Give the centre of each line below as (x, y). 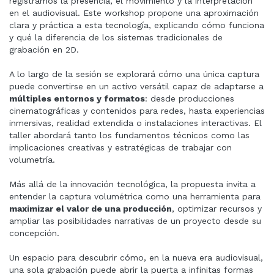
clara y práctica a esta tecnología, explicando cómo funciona (137, 25)
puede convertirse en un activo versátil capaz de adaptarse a (136, 86)
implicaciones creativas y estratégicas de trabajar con (120, 147)
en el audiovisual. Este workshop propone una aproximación (134, 13)
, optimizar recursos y (217, 209)
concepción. (34, 233)
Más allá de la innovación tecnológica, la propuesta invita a (132, 184)
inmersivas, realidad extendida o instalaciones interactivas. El (135, 123)
